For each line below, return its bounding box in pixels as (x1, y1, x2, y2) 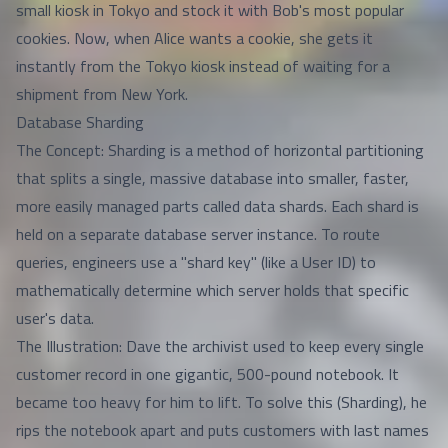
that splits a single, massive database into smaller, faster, (16, 166, 409, 190)
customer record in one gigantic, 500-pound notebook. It (16, 362, 399, 386)
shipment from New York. (16, 82, 188, 106)
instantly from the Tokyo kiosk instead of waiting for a (16, 54, 390, 78)
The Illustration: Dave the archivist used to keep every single (16, 334, 424, 358)
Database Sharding (16, 110, 144, 134)
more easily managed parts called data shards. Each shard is (16, 194, 419, 218)
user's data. (16, 306, 94, 330)
